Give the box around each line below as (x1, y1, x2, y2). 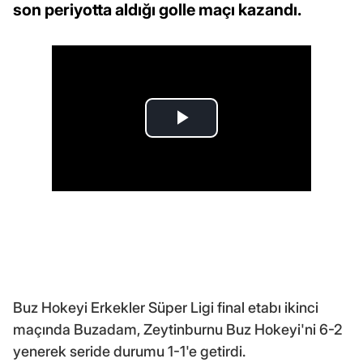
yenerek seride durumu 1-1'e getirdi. (13, 342, 246, 360)
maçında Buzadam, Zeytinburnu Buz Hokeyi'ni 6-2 (13, 320, 343, 338)
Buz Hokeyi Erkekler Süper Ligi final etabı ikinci (13, 298, 318, 316)
